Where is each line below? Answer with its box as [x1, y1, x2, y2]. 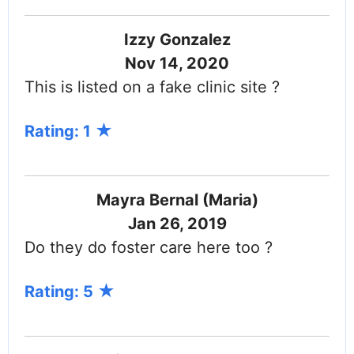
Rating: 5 [24, 282, 97, 302]
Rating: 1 [24, 122, 95, 141]
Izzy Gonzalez [123, 30, 231, 50]
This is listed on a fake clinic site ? [24, 77, 280, 97]
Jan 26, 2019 [127, 214, 227, 234]
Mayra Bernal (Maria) [96, 190, 258, 210]
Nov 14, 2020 [125, 54, 229, 73]
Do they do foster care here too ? [24, 238, 273, 258]
